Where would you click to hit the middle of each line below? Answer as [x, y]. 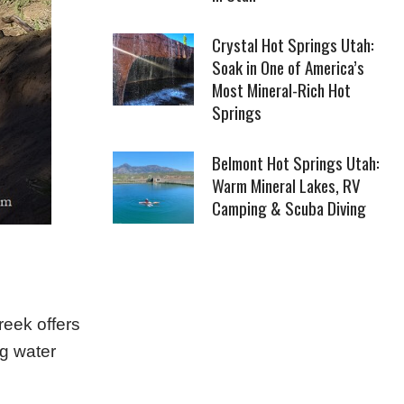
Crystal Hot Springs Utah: [293, 44]
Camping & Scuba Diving [289, 207]
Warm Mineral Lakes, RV [286, 184]
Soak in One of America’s [288, 66]
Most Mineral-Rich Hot [281, 89]
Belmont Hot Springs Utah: [296, 162]
